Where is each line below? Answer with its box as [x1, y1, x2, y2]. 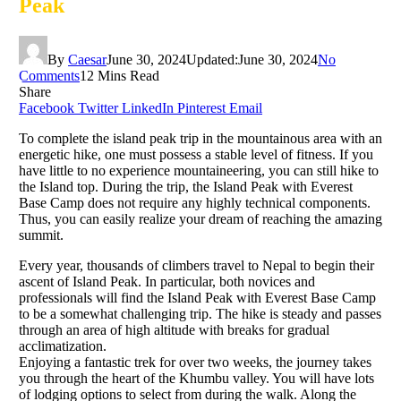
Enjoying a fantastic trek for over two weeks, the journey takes [19, 354, 371, 370]
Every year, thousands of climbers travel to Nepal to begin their [19, 257, 374, 273]
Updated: [186, 51, 238, 67]
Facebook [19, 99, 74, 115]
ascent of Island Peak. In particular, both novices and [19, 273, 315, 289]
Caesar [68, 51, 107, 67]
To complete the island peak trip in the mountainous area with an [19, 130, 382, 146]
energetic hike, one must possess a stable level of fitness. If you [19, 146, 373, 162]
